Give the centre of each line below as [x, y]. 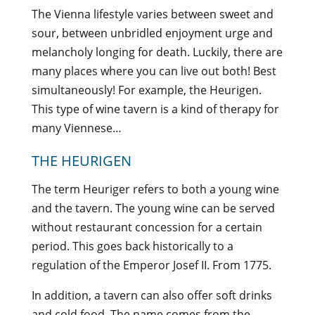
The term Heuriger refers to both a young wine [155, 189]
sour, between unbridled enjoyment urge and [152, 33]
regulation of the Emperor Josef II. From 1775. [151, 265]
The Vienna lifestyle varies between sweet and [152, 14]
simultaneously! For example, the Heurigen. [146, 90]
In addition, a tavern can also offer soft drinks [152, 295]
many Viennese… [76, 128]
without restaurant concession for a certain [147, 227]
